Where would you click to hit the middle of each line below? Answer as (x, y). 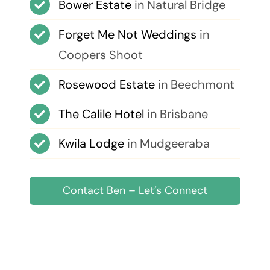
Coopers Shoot (100, 55)
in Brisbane (176, 114)
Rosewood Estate (106, 85)
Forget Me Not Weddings (127, 35)
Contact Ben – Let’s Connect (135, 191)
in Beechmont (194, 85)
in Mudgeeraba (167, 144)
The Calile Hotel (101, 114)
